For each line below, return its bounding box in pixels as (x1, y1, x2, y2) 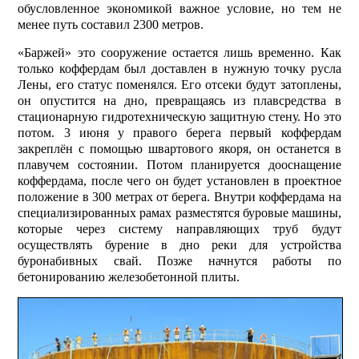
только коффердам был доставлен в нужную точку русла (18, 62, 341, 76)
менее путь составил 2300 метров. (18, 18, 204, 32)
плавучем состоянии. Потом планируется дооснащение (18, 158, 341, 172)
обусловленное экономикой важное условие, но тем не (18, 2, 341, 16)
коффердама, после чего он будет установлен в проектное (18, 174, 341, 188)
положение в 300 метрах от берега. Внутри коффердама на (18, 190, 341, 204)
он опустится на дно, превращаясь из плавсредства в (18, 94, 341, 108)
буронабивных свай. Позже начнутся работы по (18, 254, 341, 268)
